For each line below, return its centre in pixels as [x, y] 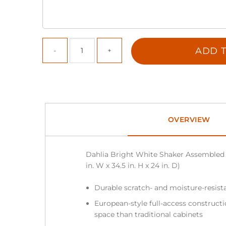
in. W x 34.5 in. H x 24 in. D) [133, 166]
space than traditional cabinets [149, 214]
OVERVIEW [189, 119]
